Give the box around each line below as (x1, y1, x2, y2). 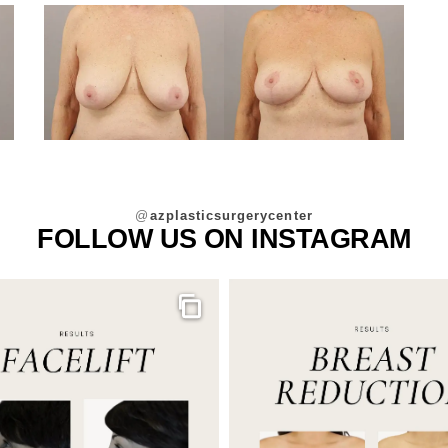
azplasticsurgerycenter (150, 207, 313, 223)
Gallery (190, 305, 247, 326)
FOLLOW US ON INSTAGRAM (37, 223, 411, 254)
